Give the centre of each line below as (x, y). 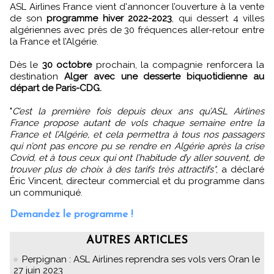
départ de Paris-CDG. (56, 88)
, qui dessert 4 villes (218, 18)
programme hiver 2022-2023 (109, 18)
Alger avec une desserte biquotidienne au (164, 76)
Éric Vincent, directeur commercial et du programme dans (137, 181)
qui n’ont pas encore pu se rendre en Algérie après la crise (137, 146)
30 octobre (67, 65)
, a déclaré (240, 169)
